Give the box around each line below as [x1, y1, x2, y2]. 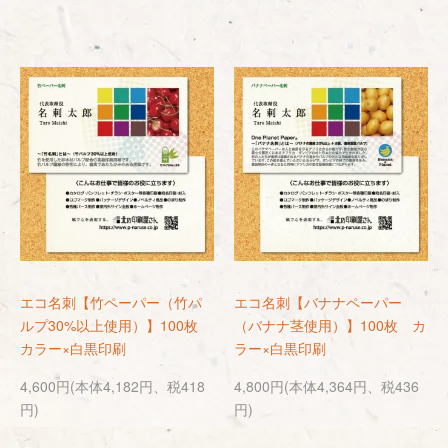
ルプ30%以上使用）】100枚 [20, 315, 212, 335]
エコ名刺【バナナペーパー [234, 292, 402, 312]
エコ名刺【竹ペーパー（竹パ [20, 292, 202, 312]
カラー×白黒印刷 [20, 338, 126, 358]
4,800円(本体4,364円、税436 [234, 376, 419, 396]
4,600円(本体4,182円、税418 [20, 376, 205, 396]
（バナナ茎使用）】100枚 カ [234, 315, 426, 335]
